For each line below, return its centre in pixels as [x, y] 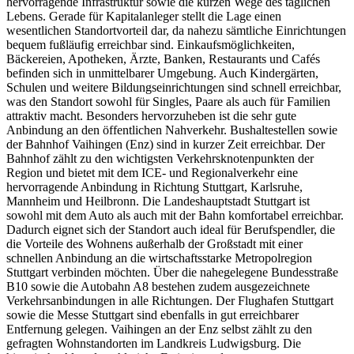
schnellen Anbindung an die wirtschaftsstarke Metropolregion [159, 258]
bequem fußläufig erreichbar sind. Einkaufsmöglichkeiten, [151, 44]
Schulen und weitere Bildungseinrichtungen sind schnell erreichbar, [174, 87]
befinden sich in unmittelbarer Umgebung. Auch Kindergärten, [162, 73]
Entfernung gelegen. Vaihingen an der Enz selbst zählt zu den [159, 329]
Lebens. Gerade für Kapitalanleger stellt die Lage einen [144, 16]
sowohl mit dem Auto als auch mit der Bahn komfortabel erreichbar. [175, 215]
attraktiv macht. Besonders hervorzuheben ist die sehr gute [151, 115]
